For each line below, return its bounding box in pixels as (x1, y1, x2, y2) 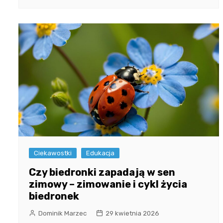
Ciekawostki (34, 149, 72, 157)
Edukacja (86, 149, 114, 157)
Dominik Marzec (38, 209, 87, 217)
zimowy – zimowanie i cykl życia (29, 178, 187, 190)
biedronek (29, 190, 79, 202)
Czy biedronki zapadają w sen (29, 166, 175, 178)
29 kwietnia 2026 (106, 209, 159, 217)
